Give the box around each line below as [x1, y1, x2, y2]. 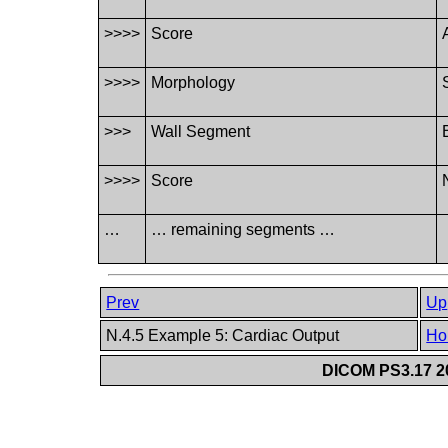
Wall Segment [151, 122, 251, 140]
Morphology [151, 73, 236, 91]
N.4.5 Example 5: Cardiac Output [106, 327, 344, 345]
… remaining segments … [151, 220, 336, 238]
